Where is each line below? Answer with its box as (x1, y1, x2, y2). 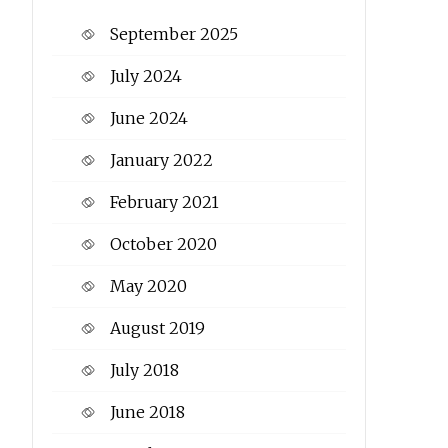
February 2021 (109, 192, 219, 213)
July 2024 (109, 66, 182, 87)
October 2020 (109, 234, 217, 255)
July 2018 (109, 360, 179, 381)
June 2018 (109, 402, 185, 423)
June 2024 (109, 108, 188, 129)
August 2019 (109, 318, 205, 339)
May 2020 (109, 276, 187, 297)
